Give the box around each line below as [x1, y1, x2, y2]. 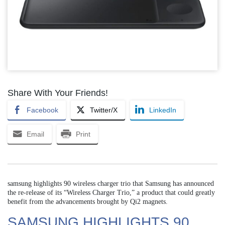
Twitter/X [90, 106, 118, 115]
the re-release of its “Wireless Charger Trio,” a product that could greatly [8, 189, 215, 197]
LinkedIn [149, 106, 176, 115]
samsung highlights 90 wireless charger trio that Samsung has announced [8, 180, 214, 188]
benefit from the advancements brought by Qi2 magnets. [8, 198, 168, 206]
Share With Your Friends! [8, 88, 108, 98]
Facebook [27, 106, 58, 115]
